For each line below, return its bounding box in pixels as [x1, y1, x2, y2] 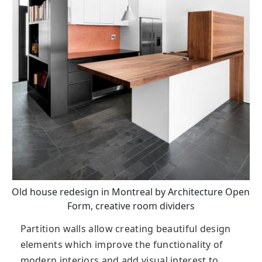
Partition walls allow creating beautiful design [20, 222, 231, 235]
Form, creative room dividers [67, 199, 195, 212]
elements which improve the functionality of [20, 237, 223, 251]
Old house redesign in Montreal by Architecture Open [12, 185, 250, 198]
